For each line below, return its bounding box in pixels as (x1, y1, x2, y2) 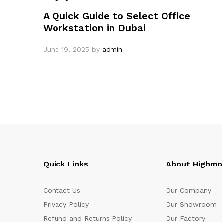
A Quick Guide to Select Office (43, 9, 190, 22)
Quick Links (43, 159, 88, 168)
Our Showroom (166, 200, 217, 208)
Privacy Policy (43, 200, 89, 208)
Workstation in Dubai (43, 21, 146, 34)
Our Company (166, 186, 211, 194)
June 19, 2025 (43, 45, 89, 53)
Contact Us (43, 186, 80, 194)
